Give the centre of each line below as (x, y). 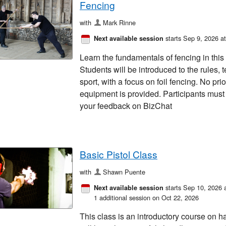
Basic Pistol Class (119, 154)
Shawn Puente (124, 172)
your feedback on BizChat (126, 106)
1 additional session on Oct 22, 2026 (146, 198)
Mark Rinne (120, 23)
